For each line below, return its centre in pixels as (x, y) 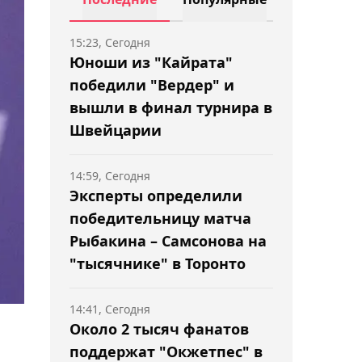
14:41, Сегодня (110, 309)
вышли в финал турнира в (171, 107)
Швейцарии (116, 130)
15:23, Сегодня (110, 42)
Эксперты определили (156, 196)
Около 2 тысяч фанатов (159, 329)
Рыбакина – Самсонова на (168, 241)
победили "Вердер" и (152, 85)
